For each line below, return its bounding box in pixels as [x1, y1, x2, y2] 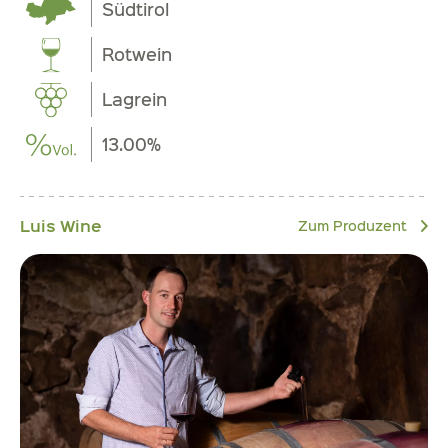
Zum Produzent [298, 215, 411, 235]
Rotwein [102, 42, 173, 67]
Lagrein [102, 87, 168, 112]
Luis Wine [20, 213, 102, 237]
